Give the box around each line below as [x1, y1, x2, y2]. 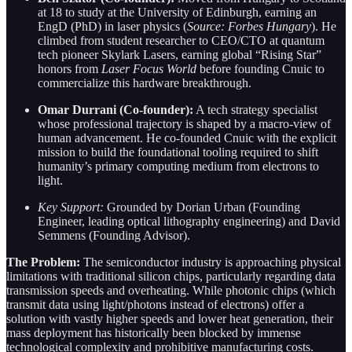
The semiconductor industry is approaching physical [80, 255, 341, 269]
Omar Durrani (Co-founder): [38, 102, 193, 116]
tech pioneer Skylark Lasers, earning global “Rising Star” [38, 47, 321, 61]
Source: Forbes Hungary [187, 19, 311, 33]
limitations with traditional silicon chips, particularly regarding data [6, 269, 335, 283]
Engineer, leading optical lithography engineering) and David [38, 214, 340, 228]
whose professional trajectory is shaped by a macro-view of [38, 116, 331, 130]
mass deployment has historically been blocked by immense [6, 325, 301, 339]
